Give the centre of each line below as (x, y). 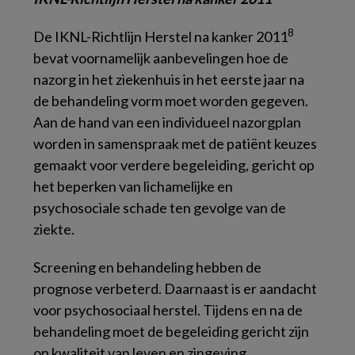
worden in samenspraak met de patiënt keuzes (175, 143)
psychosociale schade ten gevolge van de (160, 208)
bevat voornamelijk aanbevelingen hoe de (161, 58)
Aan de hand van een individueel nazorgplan (167, 122)
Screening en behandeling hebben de (147, 267)
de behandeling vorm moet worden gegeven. (171, 101)
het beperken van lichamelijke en (133, 186)
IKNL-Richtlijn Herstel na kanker (155, 36)
